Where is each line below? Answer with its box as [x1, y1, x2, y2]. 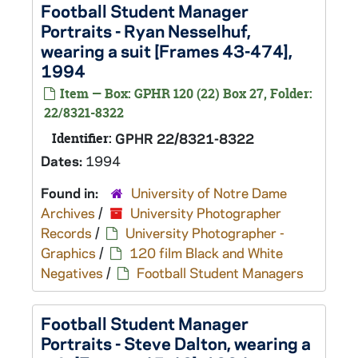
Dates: [41, 152, 86, 169]
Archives [41, 204, 95, 221]
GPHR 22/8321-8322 [115, 129, 254, 147]
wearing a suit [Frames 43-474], [41, 39, 292, 62]
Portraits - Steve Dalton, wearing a [41, 332, 311, 354]
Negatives [41, 264, 103, 281]
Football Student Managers [137, 264, 304, 281]
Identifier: [52, 129, 112, 147]
